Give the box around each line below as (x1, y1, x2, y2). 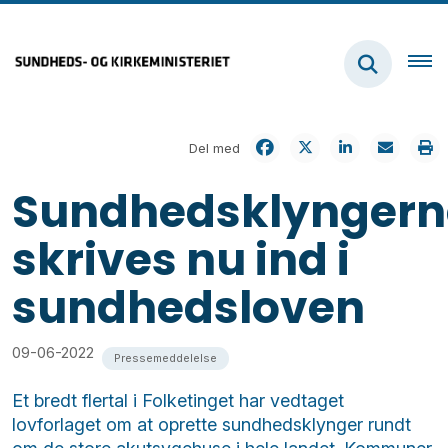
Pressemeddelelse (114, 350, 217, 365)
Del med (189, 139, 240, 156)
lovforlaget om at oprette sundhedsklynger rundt (12, 413, 411, 435)
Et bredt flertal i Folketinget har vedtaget (12, 389, 344, 411)
